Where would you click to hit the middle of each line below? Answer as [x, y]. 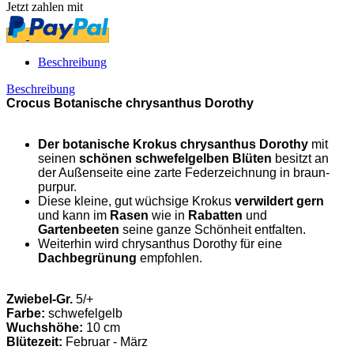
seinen [58, 158]
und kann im [74, 215]
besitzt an [302, 158]
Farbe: [26, 313]
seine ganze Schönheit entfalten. [214, 229]
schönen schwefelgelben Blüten [177, 158]
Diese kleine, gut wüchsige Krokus [136, 201]
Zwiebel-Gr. [40, 299]
